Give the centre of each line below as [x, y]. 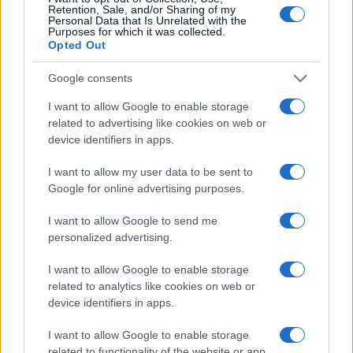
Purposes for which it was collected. [137, 31]
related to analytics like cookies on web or [152, 286]
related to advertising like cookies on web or [157, 123]
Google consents [90, 78]
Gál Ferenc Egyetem [67, 186]
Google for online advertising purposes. [146, 188]
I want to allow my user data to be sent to [150, 171]
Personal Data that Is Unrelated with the [147, 20]
